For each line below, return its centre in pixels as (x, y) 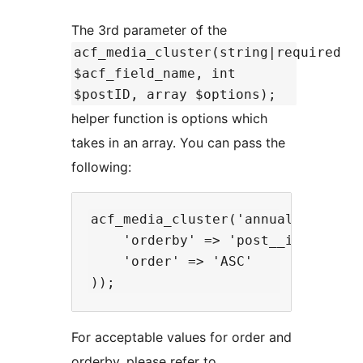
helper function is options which (169, 119)
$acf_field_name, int (155, 74)
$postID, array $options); (175, 95)
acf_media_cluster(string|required (207, 53)
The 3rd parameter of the (149, 30)
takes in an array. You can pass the (178, 143)
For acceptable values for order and (181, 337)
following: (101, 167)
